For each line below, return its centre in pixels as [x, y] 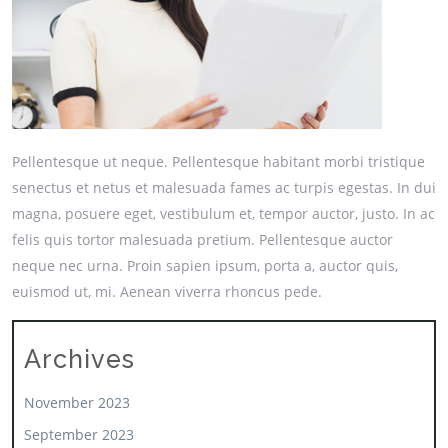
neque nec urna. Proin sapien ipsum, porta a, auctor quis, [205, 265]
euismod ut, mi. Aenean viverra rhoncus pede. [167, 291]
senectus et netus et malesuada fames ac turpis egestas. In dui [224, 187]
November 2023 [77, 402]
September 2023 [79, 434]
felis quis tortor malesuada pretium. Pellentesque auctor [202, 239]
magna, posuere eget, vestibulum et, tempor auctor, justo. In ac [223, 213]
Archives [79, 359]
